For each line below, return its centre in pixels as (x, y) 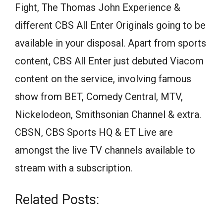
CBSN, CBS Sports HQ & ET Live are (94, 132)
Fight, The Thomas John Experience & (98, 7)
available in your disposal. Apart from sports (111, 43)
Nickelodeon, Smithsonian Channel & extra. (108, 114)
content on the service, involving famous (103, 79)
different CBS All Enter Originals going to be (110, 25)
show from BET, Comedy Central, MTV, (99, 96)
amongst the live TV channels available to (105, 150)
